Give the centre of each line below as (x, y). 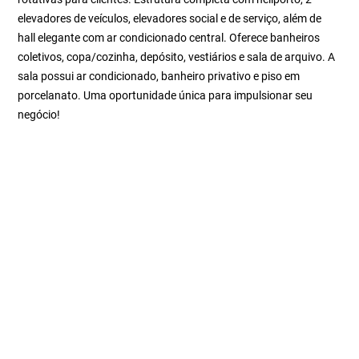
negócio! (39, 115)
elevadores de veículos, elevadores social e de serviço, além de (170, 18)
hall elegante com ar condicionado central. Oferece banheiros (169, 38)
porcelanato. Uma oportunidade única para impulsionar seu (165, 95)
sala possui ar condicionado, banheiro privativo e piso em (159, 76)
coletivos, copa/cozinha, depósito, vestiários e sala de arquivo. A (177, 57)
